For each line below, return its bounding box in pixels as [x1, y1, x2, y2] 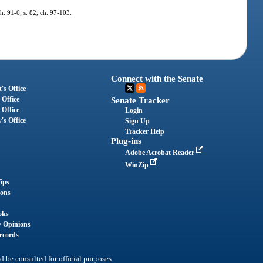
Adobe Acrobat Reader [125, 149, 197, 157]
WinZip [125, 161, 151, 170]
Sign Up [125, 117, 150, 126]
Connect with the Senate [111, 74, 204, 84]
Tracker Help [125, 127, 165, 136]
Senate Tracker [111, 96, 170, 106]
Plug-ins [111, 136, 142, 146]
